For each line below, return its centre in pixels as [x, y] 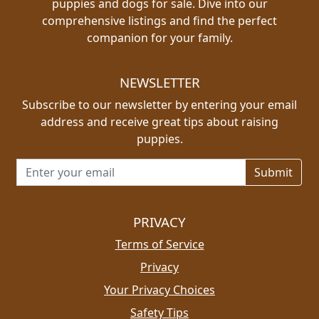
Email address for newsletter [94, 167]
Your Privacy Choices [159, 290]
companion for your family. [159, 38]
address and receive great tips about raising [159, 122]
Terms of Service [159, 244]
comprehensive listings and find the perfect [159, 21]
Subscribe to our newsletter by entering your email [159, 105]
